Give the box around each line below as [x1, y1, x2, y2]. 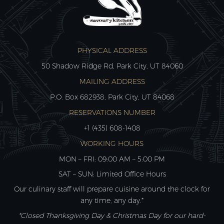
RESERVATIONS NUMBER [68, 107, 155, 117]
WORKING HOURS [80, 138, 143, 148]
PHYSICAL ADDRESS [77, 45, 147, 55]
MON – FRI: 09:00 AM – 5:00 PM [59, 154, 165, 163]
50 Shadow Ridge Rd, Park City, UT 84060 [41, 61, 183, 70]
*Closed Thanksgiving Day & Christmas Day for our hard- [18, 210, 205, 220]
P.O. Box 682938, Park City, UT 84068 [49, 92, 174, 101]
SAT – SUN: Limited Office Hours [58, 169, 166, 178]
